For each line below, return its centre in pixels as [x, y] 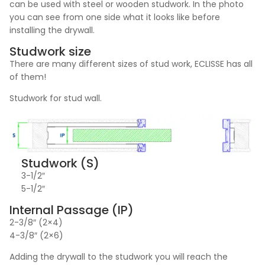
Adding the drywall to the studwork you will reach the [119, 257]
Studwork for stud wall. [56, 98]
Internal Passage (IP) [72, 210]
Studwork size [50, 51]
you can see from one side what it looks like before [115, 17]
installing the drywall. [52, 30]
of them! [28, 77]
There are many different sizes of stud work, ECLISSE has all [131, 64]
